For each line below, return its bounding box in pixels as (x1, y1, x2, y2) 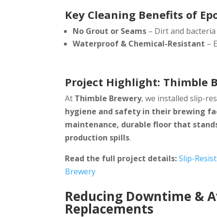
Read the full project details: (65, 153, 177, 164)
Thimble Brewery (75, 93, 142, 104)
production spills (65, 132, 130, 143)
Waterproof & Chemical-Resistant (73, 38, 205, 49)
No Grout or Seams (73, 25, 147, 36)
